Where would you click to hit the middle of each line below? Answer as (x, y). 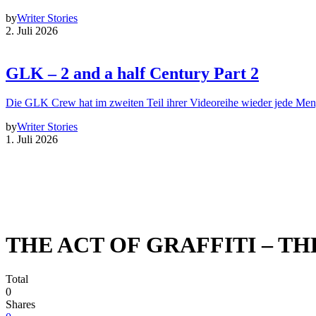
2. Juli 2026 (32, 30)
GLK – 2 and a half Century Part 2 (132, 73)
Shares (20, 305)
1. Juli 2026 (32, 140)
